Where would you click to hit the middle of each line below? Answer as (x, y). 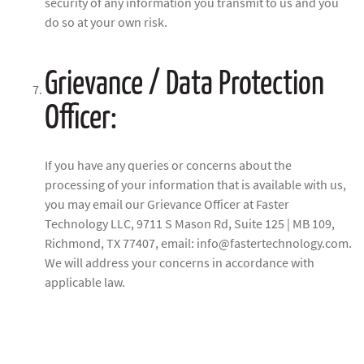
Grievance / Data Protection (184, 80)
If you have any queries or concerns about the (168, 166)
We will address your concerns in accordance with (180, 264)
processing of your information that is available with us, (195, 186)
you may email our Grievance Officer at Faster (167, 205)
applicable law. (85, 283)
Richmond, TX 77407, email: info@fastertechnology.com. (198, 244)
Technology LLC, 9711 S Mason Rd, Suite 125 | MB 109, (190, 225)
